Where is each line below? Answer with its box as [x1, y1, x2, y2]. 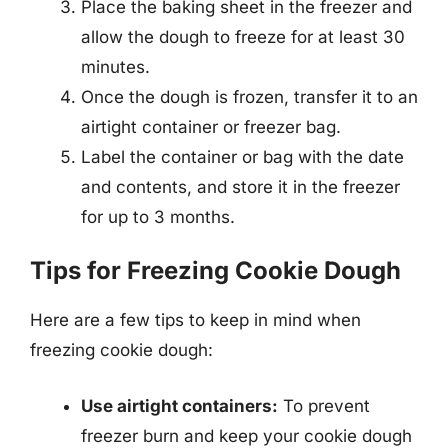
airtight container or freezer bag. [81, 116, 341, 137]
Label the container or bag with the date [81, 146, 404, 167]
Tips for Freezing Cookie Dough [30, 256, 401, 285]
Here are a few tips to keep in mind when [30, 310, 361, 330]
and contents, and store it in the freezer [81, 176, 400, 197]
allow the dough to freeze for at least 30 [81, 26, 405, 47]
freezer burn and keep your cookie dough [81, 425, 412, 446]
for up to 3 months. [81, 206, 235, 227]
